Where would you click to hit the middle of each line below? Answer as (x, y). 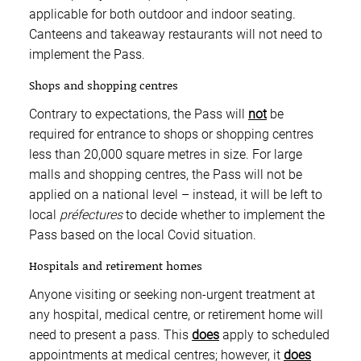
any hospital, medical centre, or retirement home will (176, 315)
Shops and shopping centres (104, 85)
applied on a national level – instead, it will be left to (176, 195)
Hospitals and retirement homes (116, 266)
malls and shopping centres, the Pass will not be (166, 175)
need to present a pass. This (110, 335)
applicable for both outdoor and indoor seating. (162, 15)
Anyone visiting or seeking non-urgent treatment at (172, 295)
